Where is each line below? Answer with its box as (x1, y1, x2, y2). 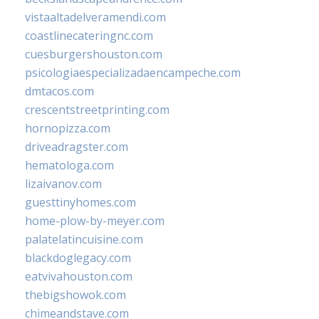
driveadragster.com (25, 138, 128, 155)
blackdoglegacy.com (25, 249, 131, 266)
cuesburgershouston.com (25, 46, 162, 62)
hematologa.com (25, 157, 114, 173)
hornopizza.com (25, 120, 110, 136)
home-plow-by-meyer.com (25, 212, 164, 229)
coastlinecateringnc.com (25, 27, 153, 43)
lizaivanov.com (25, 175, 102, 192)
